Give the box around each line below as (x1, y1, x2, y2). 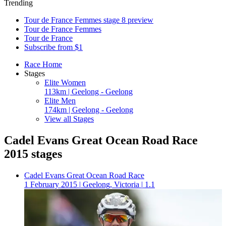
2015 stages (4, 147, 62, 160)
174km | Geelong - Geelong (44, 105, 133, 114)
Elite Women (44, 78, 86, 87)
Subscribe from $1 (24, 43, 83, 51)
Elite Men (44, 96, 76, 105)
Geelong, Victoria (83, 180, 139, 189)
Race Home (24, 60, 62, 69)
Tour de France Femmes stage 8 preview (24, 16, 153, 24)
